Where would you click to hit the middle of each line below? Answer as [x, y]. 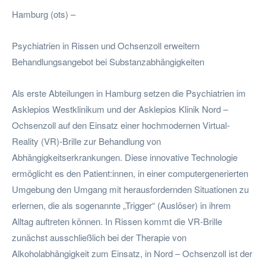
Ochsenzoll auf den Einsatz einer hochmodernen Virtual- [121, 125]
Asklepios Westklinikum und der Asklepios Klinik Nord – [120, 109]
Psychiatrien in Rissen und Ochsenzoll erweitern [106, 45]
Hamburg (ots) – [44, 14]
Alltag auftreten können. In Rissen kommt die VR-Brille [117, 221]
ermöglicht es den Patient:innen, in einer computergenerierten [130, 173]
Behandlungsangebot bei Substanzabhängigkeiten [108, 61]
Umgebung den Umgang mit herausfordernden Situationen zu [130, 189]
